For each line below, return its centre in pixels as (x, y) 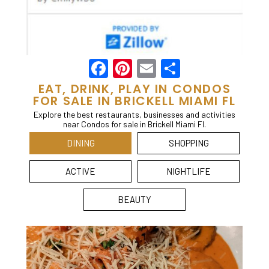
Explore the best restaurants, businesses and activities (134, 114)
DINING (80, 143)
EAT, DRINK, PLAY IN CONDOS (134, 89)
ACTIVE (80, 171)
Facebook (149, 68)
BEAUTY (134, 199)
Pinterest (171, 68)
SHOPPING (189, 143)
